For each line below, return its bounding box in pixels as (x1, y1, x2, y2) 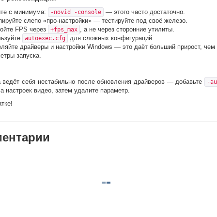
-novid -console (50, 9, 101, 15)
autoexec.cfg (25, 35, 65, 42)
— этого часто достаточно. (104, 8, 185, 15)
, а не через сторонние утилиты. (80, 26, 174, 33)
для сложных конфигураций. (68, 34, 154, 42)
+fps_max (50, 26, 77, 33)
